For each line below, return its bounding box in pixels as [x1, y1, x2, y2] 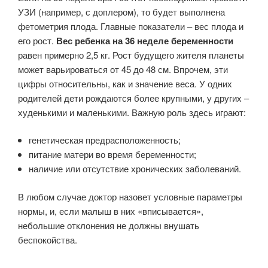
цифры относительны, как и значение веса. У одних [18, 77, 232, 90]
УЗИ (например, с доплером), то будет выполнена [18, 5, 225, 18]
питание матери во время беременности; [29, 148, 196, 161]
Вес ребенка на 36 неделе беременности [56, 33, 233, 47]
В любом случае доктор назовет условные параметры [18, 190, 242, 203]
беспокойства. [18, 233, 77, 246]
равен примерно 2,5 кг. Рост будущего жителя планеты [18, 48, 244, 61]
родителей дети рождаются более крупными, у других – [18, 91, 249, 104]
